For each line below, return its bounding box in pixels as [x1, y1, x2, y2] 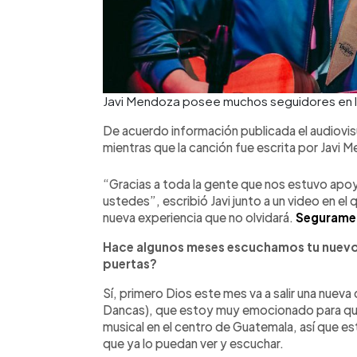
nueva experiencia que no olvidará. [103, 209, 293, 225]
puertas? [103, 255, 157, 271]
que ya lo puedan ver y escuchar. [103, 335, 284, 351]
